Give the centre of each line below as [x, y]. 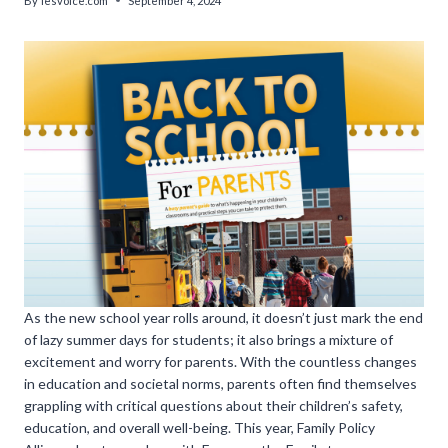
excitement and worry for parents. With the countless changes [220, 361]
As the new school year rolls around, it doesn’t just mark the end [223, 317]
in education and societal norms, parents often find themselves [220, 383]
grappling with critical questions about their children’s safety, [213, 405]
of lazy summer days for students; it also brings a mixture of [208, 339]
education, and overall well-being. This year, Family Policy [199, 427]
